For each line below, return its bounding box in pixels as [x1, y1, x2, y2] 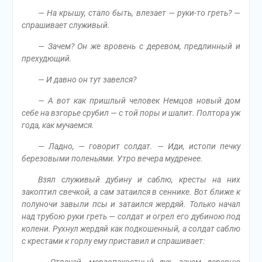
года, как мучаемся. [21, 120, 94, 130]
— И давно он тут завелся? [37, 75, 136, 84]
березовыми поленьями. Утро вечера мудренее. [21, 154, 203, 163]
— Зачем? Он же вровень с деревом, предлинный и [37, 42, 241, 51]
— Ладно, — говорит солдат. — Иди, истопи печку [37, 142, 241, 151]
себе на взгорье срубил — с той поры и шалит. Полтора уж [21, 108, 241, 118]
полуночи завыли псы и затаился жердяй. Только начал [21, 199, 241, 209]
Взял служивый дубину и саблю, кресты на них [37, 175, 241, 184]
